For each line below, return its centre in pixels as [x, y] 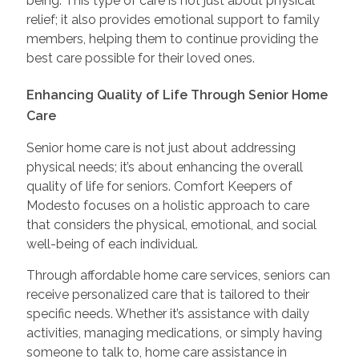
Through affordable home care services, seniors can [178, 276]
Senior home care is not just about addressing [161, 148]
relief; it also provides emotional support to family [173, 20]
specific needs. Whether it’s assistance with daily [167, 314]
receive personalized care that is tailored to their [167, 295]
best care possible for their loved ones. [140, 58]
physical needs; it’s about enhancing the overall [164, 167]
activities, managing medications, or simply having [174, 333]
